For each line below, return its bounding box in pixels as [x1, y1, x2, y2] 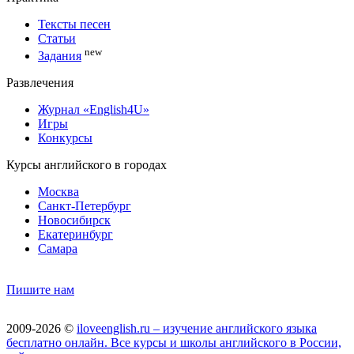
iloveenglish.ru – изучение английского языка [77, 321, 317, 335]
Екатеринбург [38, 227, 113, 241]
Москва [38, 184, 79, 198]
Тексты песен [38, 17, 111, 31]
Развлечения [6, 75, 73, 89]
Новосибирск [38, 213, 111, 227]
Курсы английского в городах [6, 157, 167, 171]
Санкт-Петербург [38, 198, 131, 213]
